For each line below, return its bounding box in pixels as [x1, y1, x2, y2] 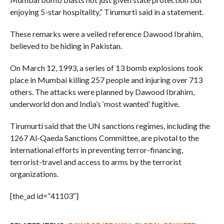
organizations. [9, 168, 58, 178]
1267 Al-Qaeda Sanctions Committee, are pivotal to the [9, 132, 199, 142]
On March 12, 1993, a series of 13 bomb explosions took [9, 62, 203, 72]
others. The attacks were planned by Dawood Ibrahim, [9, 86, 194, 96]
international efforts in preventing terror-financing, [9, 144, 183, 154]
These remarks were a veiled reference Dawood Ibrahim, [9, 28, 202, 38]
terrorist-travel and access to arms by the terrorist [9, 156, 181, 166]
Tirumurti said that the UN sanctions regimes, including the [9, 120, 210, 130]
